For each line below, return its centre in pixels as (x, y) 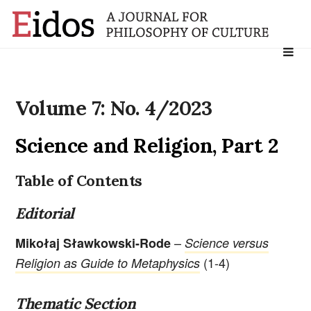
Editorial (45, 213)
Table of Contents (79, 181)
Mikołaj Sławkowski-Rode (95, 243)
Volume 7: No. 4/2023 (114, 108)
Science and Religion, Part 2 (147, 145)
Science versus (227, 242)
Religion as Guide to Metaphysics (108, 262)
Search (274, 47)
